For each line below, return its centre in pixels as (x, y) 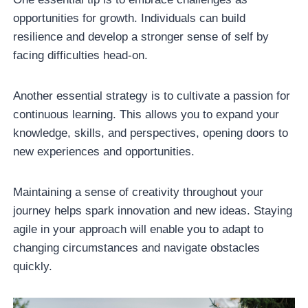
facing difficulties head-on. (81, 55)
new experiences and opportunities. (104, 151)
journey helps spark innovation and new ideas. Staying (153, 210)
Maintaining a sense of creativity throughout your (139, 192)
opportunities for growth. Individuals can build (130, 18)
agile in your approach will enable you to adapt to (139, 229)
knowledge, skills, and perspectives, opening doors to (151, 133)
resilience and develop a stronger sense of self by (141, 36)
